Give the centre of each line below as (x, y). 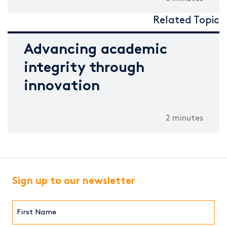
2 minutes (184, 119)
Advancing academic (96, 51)
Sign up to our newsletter (74, 182)
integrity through (84, 69)
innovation (62, 87)
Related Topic (186, 21)
